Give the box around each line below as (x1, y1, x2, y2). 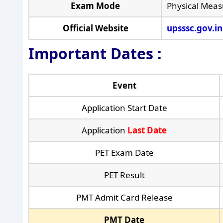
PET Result (104, 169, 145, 181)
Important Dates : (28, 43, 162, 64)
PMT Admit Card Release (76, 191, 173, 203)
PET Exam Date (95, 146, 154, 158)
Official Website (62, 22, 128, 34)
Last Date (127, 124, 167, 136)
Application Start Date (81, 102, 167, 113)
